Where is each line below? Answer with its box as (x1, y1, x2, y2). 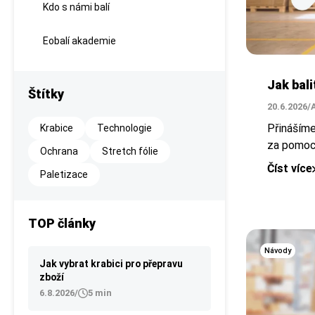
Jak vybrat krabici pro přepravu (39, 258, 183, 269)
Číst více (267, 162, 312, 176)
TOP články (28, 216, 96, 231)
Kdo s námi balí (43, 1, 110, 13)
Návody (264, 245, 291, 255)
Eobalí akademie (43, 35, 116, 46)
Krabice (40, 122, 73, 134)
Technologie (97, 122, 152, 134)
